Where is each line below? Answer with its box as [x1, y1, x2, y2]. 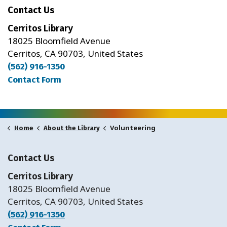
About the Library [43, 124, 100, 132]
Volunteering [109, 123, 156, 132]
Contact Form [8, 74, 61, 85]
